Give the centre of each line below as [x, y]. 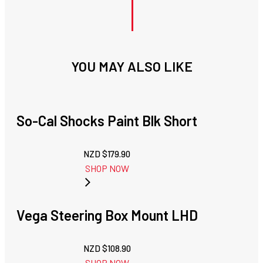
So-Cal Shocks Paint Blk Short [107, 121]
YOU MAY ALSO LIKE [131, 67]
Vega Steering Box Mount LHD [107, 215]
